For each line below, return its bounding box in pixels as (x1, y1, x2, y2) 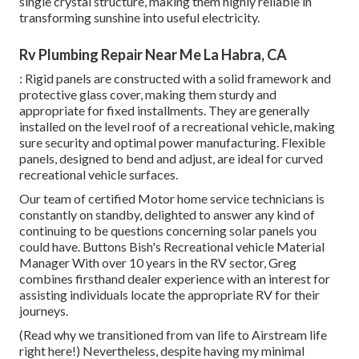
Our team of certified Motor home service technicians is (19, 190, 325, 206)
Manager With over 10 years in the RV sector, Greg (19, 254, 296, 270)
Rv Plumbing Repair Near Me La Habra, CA (19, 45, 287, 63)
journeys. (19, 302, 68, 318)
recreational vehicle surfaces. (19, 166, 178, 182)
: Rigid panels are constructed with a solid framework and (19, 70, 331, 86)
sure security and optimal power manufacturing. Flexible (19, 134, 325, 150)
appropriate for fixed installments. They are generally (19, 102, 309, 118)
